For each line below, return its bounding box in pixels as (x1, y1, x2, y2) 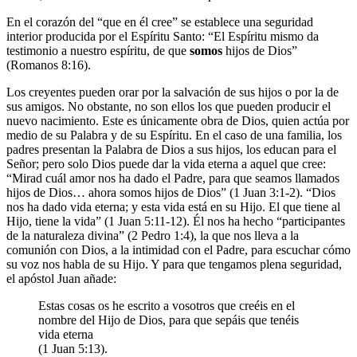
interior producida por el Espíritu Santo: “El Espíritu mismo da (6, 29, 319, 43)
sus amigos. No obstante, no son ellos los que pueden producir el (6, 99, 331, 113)
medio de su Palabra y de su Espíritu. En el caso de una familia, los (6, 127, 342, 142)
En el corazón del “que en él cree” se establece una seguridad (6, 14, 313, 29)
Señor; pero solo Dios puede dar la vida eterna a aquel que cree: (6, 156, 326, 171)
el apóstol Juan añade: (6, 271, 116, 285)
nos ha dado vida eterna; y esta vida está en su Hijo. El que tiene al (6, 199, 340, 214)
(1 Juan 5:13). (38, 341, 108, 355)
